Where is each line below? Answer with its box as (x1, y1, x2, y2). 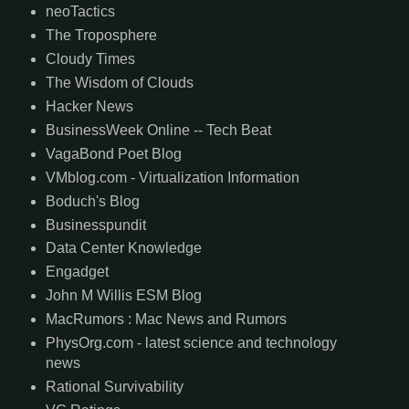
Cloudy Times (45, 50, 135, 67)
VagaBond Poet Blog (45, 145, 182, 162)
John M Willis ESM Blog (45, 288, 202, 304)
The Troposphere (45, 26, 157, 43)
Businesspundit (45, 216, 146, 233)
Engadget (45, 264, 109, 280)
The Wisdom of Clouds (45, 74, 194, 90)
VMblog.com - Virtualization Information (45, 169, 299, 185)
